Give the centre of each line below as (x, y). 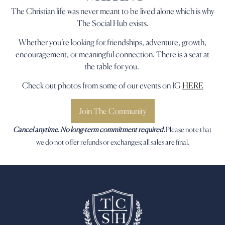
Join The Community (113, 111)
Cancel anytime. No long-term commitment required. (89, 129)
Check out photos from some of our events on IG (102, 86)
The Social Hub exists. (113, 23)
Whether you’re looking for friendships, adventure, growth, (113, 42)
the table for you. (113, 66)
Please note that (189, 129)
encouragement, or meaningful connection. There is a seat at (113, 54)
